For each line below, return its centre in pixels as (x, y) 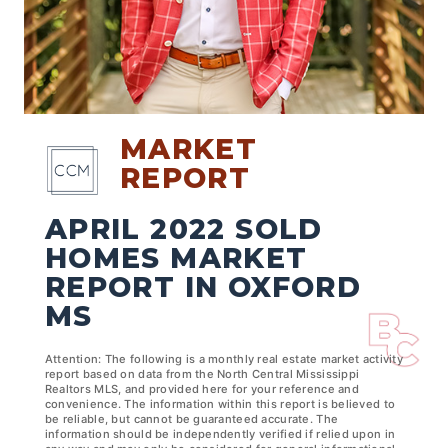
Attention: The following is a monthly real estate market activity (223, 358)
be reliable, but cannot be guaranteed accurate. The (191, 418)
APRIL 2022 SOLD (183, 228)
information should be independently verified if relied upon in (220, 433)
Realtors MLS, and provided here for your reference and (201, 388)
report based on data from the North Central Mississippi (202, 373)
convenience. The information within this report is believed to (220, 403)
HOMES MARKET (176, 257)
